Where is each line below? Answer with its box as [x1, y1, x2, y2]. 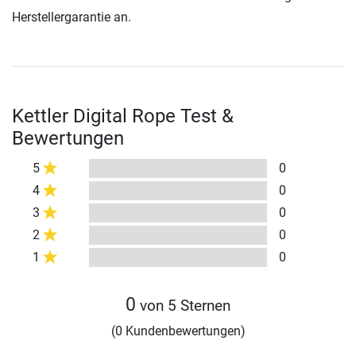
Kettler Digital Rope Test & [12, 105, 234, 128]
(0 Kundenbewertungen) [110, 323, 246, 339]
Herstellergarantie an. [12, 10, 131, 25]
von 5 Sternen [136, 296, 230, 315]
